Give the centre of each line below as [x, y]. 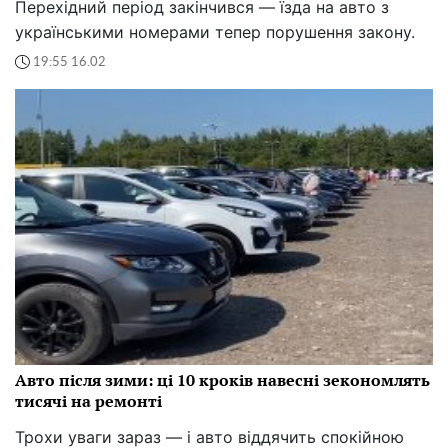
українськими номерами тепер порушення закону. [215, 32]
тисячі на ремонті [88, 401]
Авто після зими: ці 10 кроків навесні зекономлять [222, 380]
